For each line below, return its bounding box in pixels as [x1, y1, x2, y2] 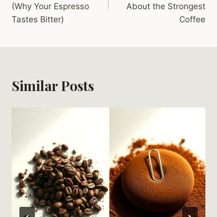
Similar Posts [12, 77, 94, 95]
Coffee [179, 15, 205, 25]
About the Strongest [126, 1, 205, 12]
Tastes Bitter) [12, 15, 64, 25]
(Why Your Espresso [12, 1, 89, 12]
